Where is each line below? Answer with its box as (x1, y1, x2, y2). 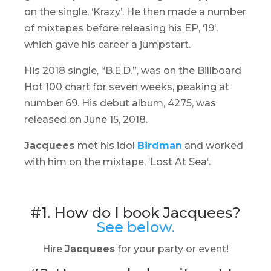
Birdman (137, 140, 182, 151)
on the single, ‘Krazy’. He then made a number (24, 6, 246, 18)
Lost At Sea (150, 156, 207, 168)
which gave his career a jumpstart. (24, 39, 191, 50)
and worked (182, 140, 243, 151)
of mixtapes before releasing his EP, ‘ (24, 22, 204, 34)
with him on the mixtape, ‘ (24, 156, 150, 168)
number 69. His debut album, (24, 97, 168, 109)
